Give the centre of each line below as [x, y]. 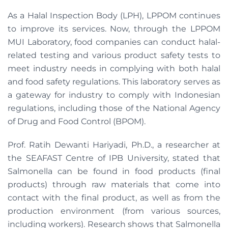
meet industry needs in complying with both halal [114, 68]
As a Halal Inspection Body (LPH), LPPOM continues [114, 16]
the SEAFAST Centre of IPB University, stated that [114, 158]
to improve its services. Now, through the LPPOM [114, 29]
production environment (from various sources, [114, 211]
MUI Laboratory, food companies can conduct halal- [114, 42]
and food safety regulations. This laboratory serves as [114, 82]
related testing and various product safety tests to [114, 55]
